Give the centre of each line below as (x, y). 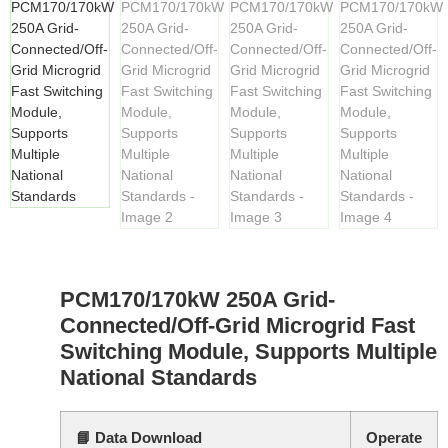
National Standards (158, 378)
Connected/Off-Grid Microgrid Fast (237, 326)
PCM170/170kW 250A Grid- (197, 300)
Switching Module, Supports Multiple (248, 352)
